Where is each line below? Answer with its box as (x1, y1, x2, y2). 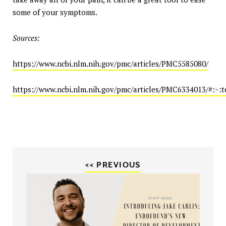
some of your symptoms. (13, 7, 97, 18)
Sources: (13, 33, 40, 43)
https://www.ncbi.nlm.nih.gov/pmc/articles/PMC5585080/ (13, 59, 208, 69)
